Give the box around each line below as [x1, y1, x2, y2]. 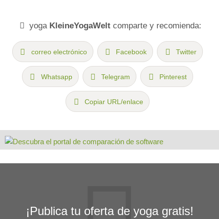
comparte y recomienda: [110, 21, 201, 31]
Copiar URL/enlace [84, 97, 143, 106]
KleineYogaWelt [49, 21, 110, 31]
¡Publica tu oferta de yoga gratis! [25, 204, 194, 218]
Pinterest [159, 72, 187, 81]
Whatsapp [41, 72, 72, 81]
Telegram [101, 72, 131, 81]
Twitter [176, 47, 197, 56]
